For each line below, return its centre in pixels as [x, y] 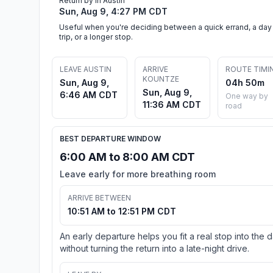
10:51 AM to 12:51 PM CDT [122, 211]
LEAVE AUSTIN [86, 69]
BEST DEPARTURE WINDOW [110, 138]
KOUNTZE [161, 79]
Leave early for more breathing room [138, 174]
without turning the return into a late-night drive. [154, 248]
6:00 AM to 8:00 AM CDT [127, 157]
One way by [247, 96]
